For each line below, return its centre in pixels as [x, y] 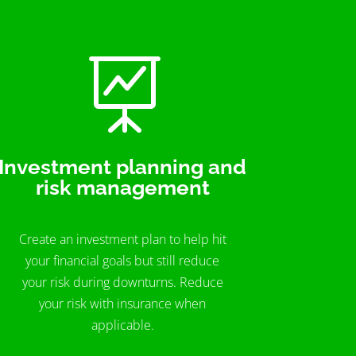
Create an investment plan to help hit [122, 240]
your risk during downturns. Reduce [122, 282]
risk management [122, 187]
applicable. [122, 325]
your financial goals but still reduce [123, 261]
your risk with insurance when [123, 304]
